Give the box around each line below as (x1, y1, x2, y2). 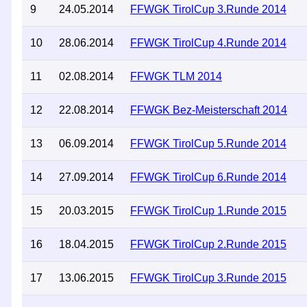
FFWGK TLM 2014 (130, 71, 222, 82)
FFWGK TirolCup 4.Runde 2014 (130, 37, 286, 49)
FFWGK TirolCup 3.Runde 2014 (130, 3, 286, 15)
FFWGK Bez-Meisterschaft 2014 (130, 104, 287, 116)
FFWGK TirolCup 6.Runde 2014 (130, 171, 286, 183)
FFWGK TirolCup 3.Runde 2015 (130, 272, 286, 284)
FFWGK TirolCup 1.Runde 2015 (130, 205, 286, 217)
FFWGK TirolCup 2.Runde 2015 (130, 238, 286, 250)
